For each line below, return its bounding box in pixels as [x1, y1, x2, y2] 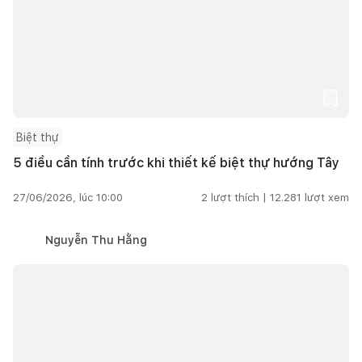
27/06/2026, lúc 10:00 [13, 191, 123, 204]
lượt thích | [211, 191, 267, 204]
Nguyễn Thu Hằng [45, 233, 147, 246]
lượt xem [305, 191, 349, 204]
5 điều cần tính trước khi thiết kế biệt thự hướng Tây [13, 154, 339, 170]
